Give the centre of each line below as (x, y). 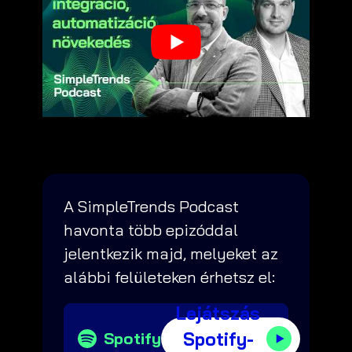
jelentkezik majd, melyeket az (171, 254)
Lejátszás (218, 313)
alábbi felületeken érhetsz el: (169, 277)
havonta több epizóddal (151, 230)
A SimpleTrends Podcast (151, 207)
